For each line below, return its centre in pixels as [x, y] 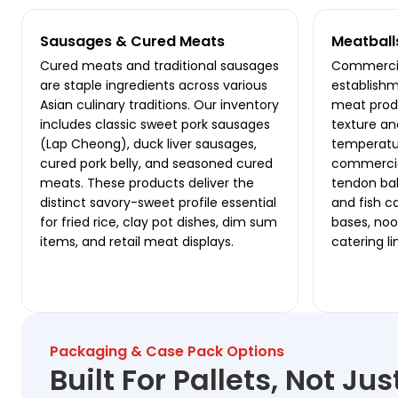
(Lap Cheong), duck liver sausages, [148, 144]
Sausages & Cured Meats [132, 42]
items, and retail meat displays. [137, 242]
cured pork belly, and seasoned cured [156, 164]
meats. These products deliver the [147, 183]
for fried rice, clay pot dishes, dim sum [159, 223]
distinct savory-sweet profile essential [158, 203]
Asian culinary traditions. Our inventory [159, 105]
